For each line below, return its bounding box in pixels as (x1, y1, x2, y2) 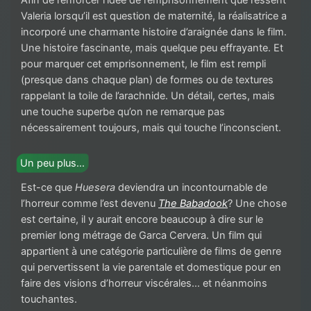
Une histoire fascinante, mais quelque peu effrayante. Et (21, 41, 283, 54)
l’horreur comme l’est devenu (21, 197, 158, 210)
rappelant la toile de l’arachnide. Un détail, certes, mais (21, 89, 275, 102)
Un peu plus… (20, 156, 85, 169)
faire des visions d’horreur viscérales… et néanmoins (21, 277, 267, 290)
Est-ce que (21, 181, 75, 194)
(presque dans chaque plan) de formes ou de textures (21, 73, 274, 86)
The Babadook (158, 197, 228, 210)
